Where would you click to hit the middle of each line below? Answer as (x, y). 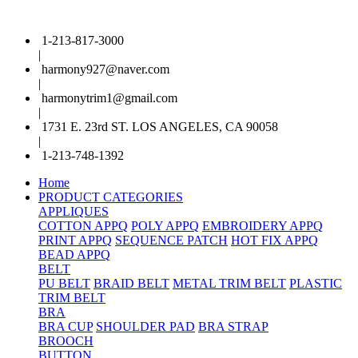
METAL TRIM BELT (229, 283)
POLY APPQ (165, 226)
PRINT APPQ (75, 240)
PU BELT (64, 283)
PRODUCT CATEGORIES (111, 197)
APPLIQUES (74, 211)
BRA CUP (66, 326)
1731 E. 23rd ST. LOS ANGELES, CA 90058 (160, 127)
